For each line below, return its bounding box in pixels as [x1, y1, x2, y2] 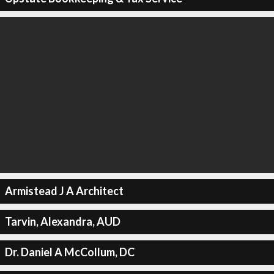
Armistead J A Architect [4, 184, 124, 198]
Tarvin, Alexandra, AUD [4, 215, 120, 228]
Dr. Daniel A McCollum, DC [4, 245, 135, 259]
